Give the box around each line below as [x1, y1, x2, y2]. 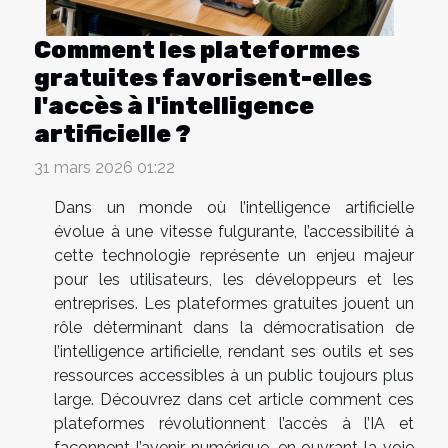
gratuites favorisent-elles [34, 63, 372, 92]
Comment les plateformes [34, 35, 360, 64]
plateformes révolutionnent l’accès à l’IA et [54, 413, 414, 433]
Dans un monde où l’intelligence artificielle [54, 197, 414, 217]
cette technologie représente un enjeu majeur [54, 245, 414, 265]
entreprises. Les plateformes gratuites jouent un [54, 293, 414, 313]
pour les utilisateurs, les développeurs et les [54, 269, 414, 289]
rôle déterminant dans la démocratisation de [54, 317, 414, 337]
